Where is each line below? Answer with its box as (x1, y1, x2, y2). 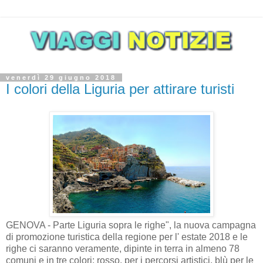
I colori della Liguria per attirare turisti (6, 81, 234, 97)
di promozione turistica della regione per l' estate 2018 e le (6, 231, 248, 242)
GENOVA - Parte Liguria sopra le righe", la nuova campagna (6, 220, 256, 230)
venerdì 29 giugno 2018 (6, 74, 116, 82)
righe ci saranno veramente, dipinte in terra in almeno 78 (6, 243, 240, 254)
